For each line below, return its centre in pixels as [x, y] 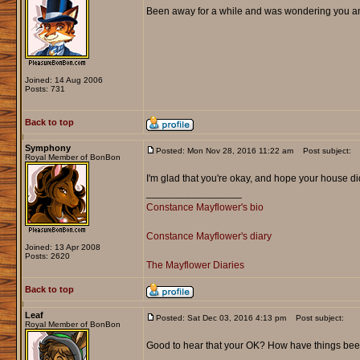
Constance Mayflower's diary [209, 237]
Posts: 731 [45, 89]
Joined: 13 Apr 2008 [62, 247]
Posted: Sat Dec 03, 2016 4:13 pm [221, 318]
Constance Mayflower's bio [205, 208]
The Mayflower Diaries [195, 266]
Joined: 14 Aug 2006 [63, 80]
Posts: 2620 [47, 256]
